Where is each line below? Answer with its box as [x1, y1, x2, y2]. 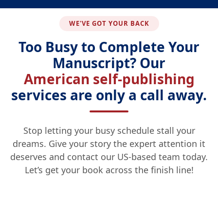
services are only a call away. [11, 86, 207, 104]
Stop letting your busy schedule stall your [23, 125, 195, 136]
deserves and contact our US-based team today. [10, 151, 208, 163]
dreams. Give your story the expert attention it [13, 138, 205, 149]
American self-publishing [23, 70, 195, 88]
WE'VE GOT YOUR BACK [69, 19, 149, 28]
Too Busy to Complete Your [18, 37, 200, 56]
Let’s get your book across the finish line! [24, 164, 194, 176]
